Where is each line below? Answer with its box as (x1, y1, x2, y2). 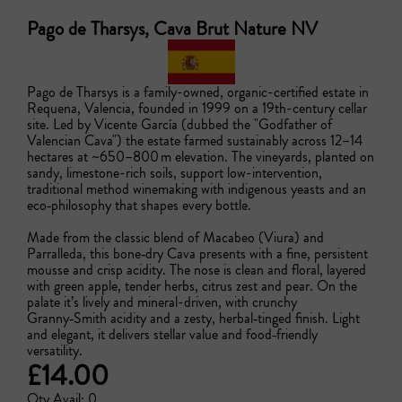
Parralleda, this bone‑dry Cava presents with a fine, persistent (27, 243, 368, 264)
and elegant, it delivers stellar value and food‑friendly (27, 324, 318, 345)
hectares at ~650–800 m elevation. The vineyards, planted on (27, 146, 374, 167)
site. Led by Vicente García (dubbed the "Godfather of (27, 114, 332, 135)
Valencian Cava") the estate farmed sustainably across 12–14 (27, 130, 363, 151)
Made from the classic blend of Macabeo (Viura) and (27, 227, 324, 248)
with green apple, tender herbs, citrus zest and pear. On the (27, 275, 357, 296)
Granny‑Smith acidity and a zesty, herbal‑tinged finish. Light (27, 308, 360, 328)
